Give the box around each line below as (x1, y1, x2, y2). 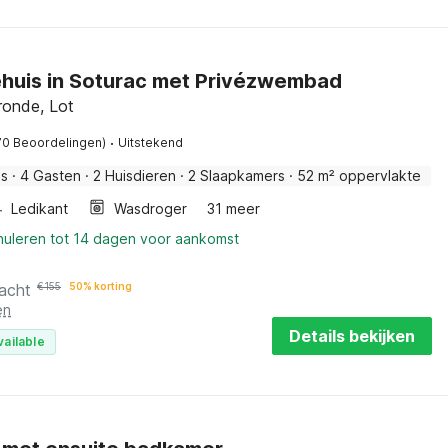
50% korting (69, 280, 132, 292)
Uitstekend (118, 135, 183, 150)
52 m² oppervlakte (297, 167, 421, 184)
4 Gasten (20, 167, 81, 184)
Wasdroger (114, 200, 187, 217)
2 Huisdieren (93, 167, 176, 184)
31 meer (207, 200, 260, 217)
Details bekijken (288, 326, 415, 346)
